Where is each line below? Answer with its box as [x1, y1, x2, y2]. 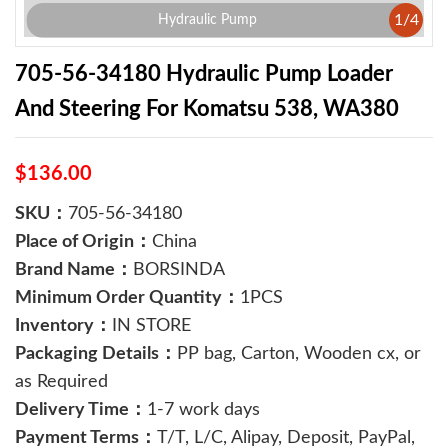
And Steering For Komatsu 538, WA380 [15, 98, 399, 120]
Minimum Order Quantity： [15, 289, 240, 307]
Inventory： [15, 317, 112, 335]
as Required [15, 373, 108, 391]
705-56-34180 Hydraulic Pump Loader [15, 63, 393, 85]
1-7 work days [147, 401, 260, 419]
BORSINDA [133, 261, 225, 279]
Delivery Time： [15, 401, 147, 419]
